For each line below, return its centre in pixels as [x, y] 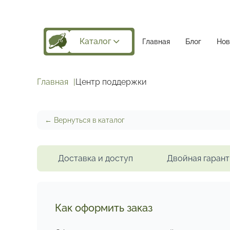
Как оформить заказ [104, 208]
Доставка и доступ [96, 158]
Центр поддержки [111, 82]
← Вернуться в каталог [85, 120]
